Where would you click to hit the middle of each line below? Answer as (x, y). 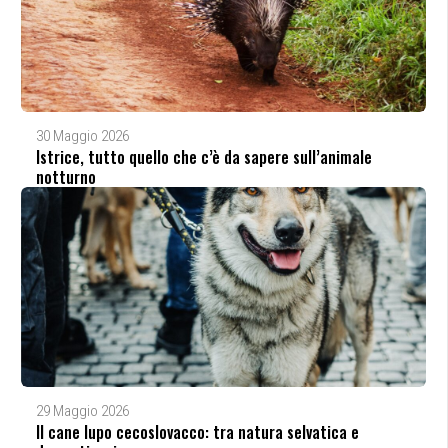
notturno (65, 176)
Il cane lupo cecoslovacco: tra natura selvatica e (197, 431)
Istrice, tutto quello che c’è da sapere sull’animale (203, 156)
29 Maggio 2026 (82, 410)
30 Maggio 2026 (82, 135)
